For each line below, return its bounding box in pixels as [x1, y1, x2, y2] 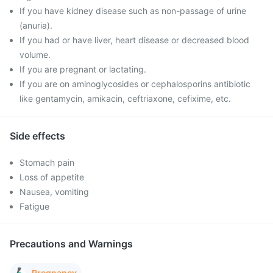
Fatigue [19, 201, 49, 211]
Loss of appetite [19, 172, 84, 182]
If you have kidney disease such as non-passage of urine [19, 5, 246, 16]
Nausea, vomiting [19, 186, 89, 197]
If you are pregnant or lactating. [19, 64, 146, 74]
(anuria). [19, 20, 52, 30]
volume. [19, 49, 51, 60]
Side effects [10, 130, 65, 142]
